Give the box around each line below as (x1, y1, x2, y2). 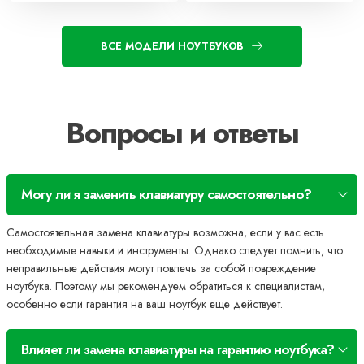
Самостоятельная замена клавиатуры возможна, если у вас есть (6, 223, 324, 240)
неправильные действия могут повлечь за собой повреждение (6, 259, 316, 276)
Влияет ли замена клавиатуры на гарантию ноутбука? (21, 339, 335, 359)
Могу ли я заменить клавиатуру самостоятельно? (21, 184, 311, 204)
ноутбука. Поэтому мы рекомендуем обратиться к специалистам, (6, 277, 325, 294)
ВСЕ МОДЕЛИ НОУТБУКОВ (101, 37, 245, 54)
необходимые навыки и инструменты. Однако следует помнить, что (6, 241, 343, 258)
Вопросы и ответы (66, 110, 298, 154)
